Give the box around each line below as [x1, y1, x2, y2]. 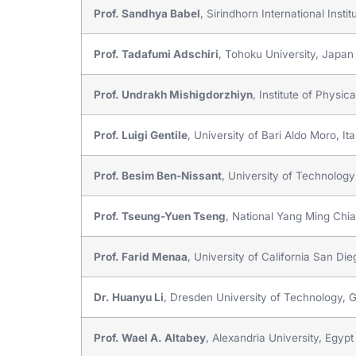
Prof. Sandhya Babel [94, 6, 200, 20]
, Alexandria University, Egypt [206, 331, 354, 344]
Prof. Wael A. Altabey [94, 331, 206, 344]
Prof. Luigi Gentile [94, 128, 188, 141]
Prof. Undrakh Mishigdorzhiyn [94, 87, 253, 101]
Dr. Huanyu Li [94, 290, 164, 304]
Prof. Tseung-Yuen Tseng [94, 209, 226, 222]
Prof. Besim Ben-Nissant [94, 168, 222, 182]
